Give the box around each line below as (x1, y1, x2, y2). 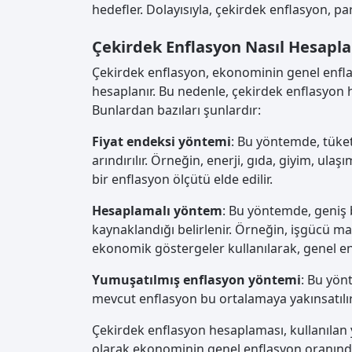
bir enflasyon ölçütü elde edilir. (92, 170, 273, 189)
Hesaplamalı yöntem (92, 202, 222, 220)
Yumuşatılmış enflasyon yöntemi (92, 271, 301, 289)
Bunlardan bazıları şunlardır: (92, 101, 261, 119)
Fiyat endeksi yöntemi (92, 133, 231, 151)
